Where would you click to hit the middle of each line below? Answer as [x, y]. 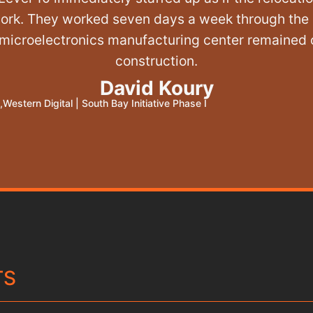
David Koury [156, 88]
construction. [156, 61]
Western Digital [38, 103]
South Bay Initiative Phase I [144, 103]
